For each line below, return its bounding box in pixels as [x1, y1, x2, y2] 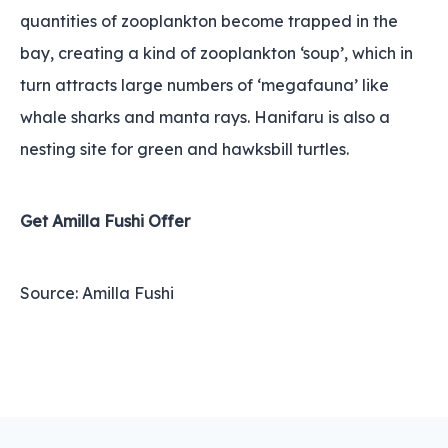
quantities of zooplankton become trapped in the [20, 11, 398, 31]
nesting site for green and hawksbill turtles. [20, 139, 349, 159]
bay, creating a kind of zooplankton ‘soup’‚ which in [20, 43, 413, 63]
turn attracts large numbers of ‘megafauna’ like [20, 75, 389, 95]
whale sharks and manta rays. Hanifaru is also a [20, 107, 390, 127]
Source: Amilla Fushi [20, 283, 178, 303]
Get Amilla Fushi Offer [20, 211, 190, 231]
